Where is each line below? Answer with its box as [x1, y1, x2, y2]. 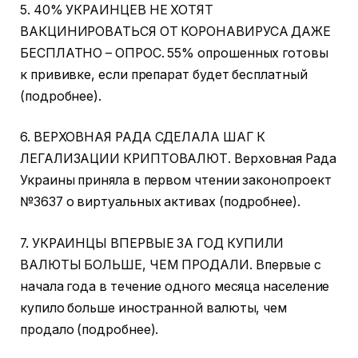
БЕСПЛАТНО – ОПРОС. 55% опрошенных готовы [20, 45, 328, 61]
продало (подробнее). [20, 321, 159, 337]
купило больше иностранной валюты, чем [20, 300, 288, 316]
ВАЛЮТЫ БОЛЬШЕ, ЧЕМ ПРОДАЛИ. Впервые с [20, 257, 322, 272]
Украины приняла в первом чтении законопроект [20, 173, 332, 189]
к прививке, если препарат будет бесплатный [20, 66, 308, 82]
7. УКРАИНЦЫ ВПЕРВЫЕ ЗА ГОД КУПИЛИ [20, 235, 284, 251]
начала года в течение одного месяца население [20, 278, 330, 294]
